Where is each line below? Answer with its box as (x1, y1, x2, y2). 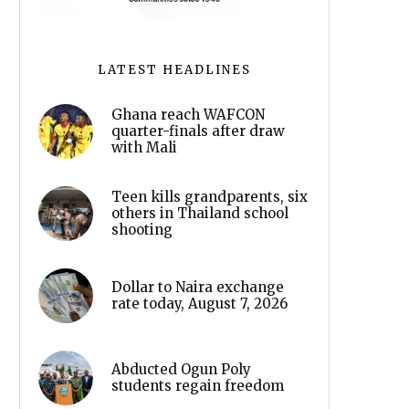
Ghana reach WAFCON (111, 105, 265, 123)
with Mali (111, 138, 177, 156)
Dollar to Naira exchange (111, 278, 284, 296)
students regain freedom (111, 376, 284, 394)
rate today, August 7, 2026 (111, 294, 288, 312)
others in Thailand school (111, 204, 288, 222)
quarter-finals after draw (111, 121, 285, 140)
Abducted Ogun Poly (111, 360, 251, 378)
